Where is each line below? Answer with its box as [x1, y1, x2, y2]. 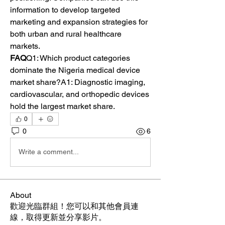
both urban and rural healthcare [10, 29, 122, 39]
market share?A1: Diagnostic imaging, [10, 77, 145, 87]
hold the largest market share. [10, 101, 115, 111]
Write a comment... [19, 148, 79, 156]
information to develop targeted [10, 5, 120, 15]
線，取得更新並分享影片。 [10, 212, 106, 222]
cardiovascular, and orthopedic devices [10, 89, 149, 99]
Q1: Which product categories [26, 53, 130, 63]
